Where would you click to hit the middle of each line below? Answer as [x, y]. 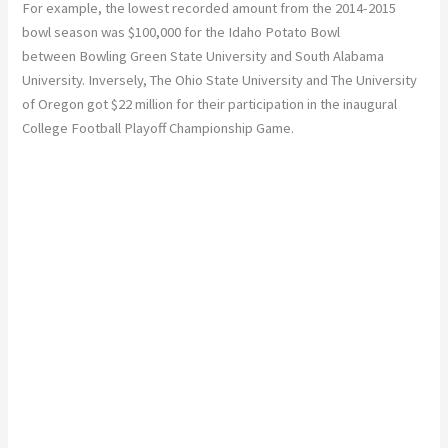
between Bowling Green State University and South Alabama [203, 56]
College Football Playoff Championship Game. [158, 128]
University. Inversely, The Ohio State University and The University [220, 80]
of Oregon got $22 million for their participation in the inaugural [210, 104]
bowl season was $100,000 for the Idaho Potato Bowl [181, 32]
